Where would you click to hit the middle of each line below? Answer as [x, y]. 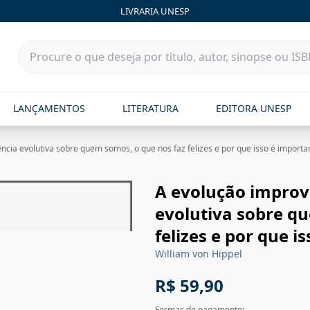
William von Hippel [199, 254]
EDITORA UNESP [254, 108]
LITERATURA [150, 108]
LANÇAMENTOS [49, 108]
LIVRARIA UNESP [155, 11]
